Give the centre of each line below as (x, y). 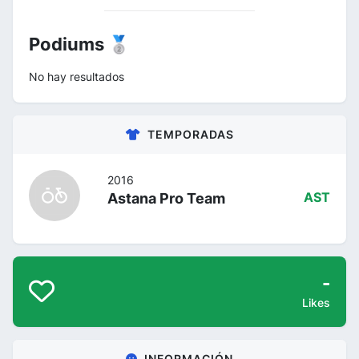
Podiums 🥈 (79, 44)
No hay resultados (77, 77)
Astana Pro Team (166, 198)
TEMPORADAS (190, 134)
